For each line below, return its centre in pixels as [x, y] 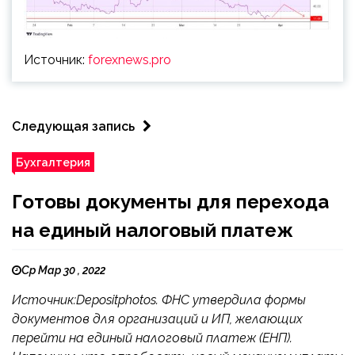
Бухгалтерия [53, 162]
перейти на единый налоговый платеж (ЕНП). [152, 338]
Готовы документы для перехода [170, 202]
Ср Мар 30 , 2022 [63, 271]
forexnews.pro [130, 60]
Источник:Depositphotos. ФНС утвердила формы [159, 300]
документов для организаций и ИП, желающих [157, 319]
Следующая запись [73, 127]
